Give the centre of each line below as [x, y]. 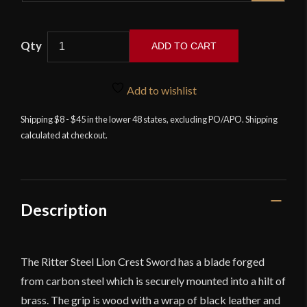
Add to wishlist [160, 90]
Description [64, 209]
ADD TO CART [184, 46]
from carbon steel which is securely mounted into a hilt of [153, 281]
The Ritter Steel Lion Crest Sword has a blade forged [143, 262]
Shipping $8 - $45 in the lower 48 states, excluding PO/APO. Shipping [149, 119]
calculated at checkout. [64, 135]
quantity [66, 121]
